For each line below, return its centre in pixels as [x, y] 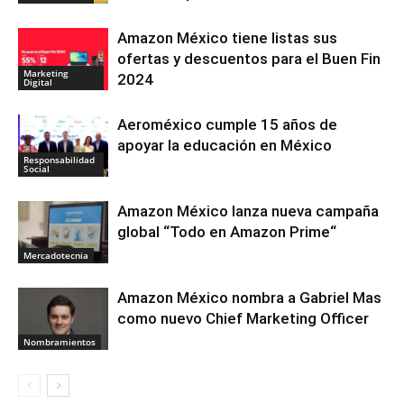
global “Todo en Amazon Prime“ [227, 231]
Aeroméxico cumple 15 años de [227, 124]
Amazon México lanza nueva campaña [248, 211]
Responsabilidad [59, 159]
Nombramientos [60, 341]
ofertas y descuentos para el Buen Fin [249, 58]
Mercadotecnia [56, 255]
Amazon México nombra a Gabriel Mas [249, 297]
